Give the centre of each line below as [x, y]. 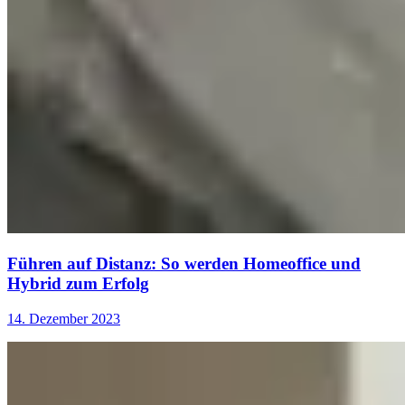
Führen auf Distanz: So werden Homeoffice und [184, 263]
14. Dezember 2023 [64, 318]
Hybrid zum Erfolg [78, 283]
